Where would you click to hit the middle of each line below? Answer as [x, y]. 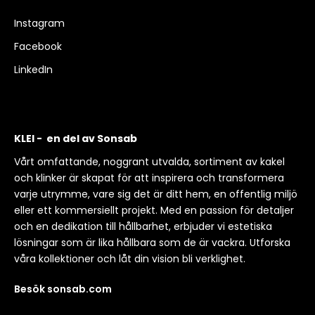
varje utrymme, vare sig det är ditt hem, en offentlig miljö [156, 194]
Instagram [39, 23]
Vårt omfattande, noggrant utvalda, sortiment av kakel [149, 162]
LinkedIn [33, 70]
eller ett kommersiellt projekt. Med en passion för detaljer [154, 210]
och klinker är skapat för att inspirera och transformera [149, 178]
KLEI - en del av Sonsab [76, 139]
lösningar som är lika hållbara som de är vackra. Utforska [152, 243]
